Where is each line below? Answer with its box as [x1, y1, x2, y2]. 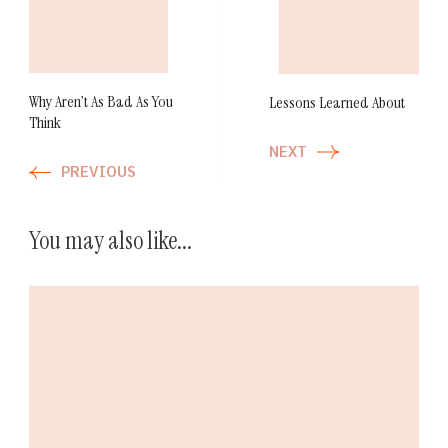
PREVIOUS [60, 164, 136, 181]
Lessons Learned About [269, 91, 405, 113]
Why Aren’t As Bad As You [29, 91, 173, 113]
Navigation [28, 17, 179, 69]
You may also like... [29, 225, 192, 257]
